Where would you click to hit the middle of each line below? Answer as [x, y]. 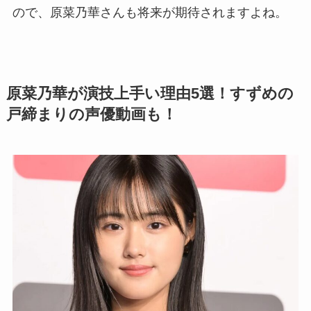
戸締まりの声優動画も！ [91, 114]
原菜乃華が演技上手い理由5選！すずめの [150, 93]
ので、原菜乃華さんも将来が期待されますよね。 [150, 12]
